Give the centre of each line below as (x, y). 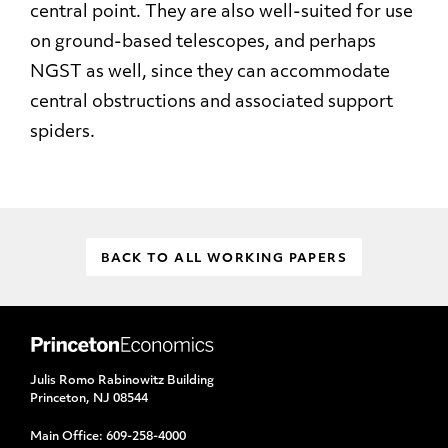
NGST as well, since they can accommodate (210, 72)
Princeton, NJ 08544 (89, 399)
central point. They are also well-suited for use (221, 12)
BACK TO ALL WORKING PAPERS (224, 259)
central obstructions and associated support (211, 102)
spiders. (62, 132)
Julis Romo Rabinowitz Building (122, 381)
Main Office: (68, 437)
